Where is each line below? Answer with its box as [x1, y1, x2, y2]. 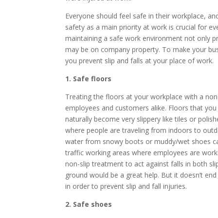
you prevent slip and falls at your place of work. [65, 56, 214, 65]
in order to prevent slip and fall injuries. [65, 182, 187, 191]
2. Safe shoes [65, 200, 112, 209]
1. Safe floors [65, 74, 112, 83]
